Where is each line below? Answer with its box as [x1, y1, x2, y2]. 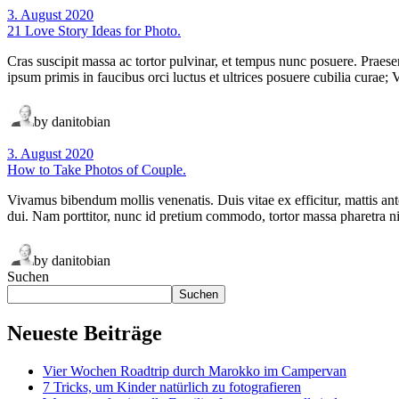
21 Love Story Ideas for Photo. [7, 22, 181, 38]
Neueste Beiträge [7, 321, 162, 345]
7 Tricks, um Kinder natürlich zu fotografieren [43, 379, 301, 395]
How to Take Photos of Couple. [7, 161, 186, 177]
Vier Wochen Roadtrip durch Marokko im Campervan [43, 362, 346, 379]
